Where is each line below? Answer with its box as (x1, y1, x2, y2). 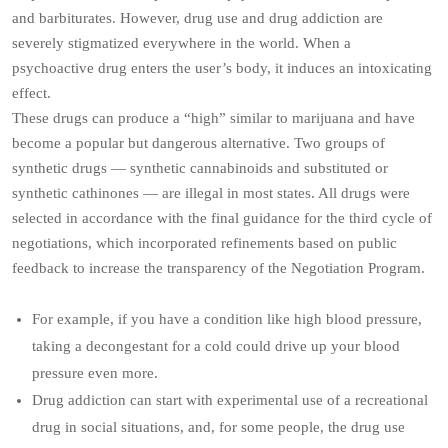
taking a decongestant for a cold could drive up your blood (32, 338, 400, 354)
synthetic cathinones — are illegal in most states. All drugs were (12, 185, 410, 201)
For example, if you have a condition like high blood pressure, (32, 311, 422, 327)
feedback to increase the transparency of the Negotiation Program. (12, 260, 425, 276)
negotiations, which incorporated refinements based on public (12, 235, 397, 251)
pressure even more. (32, 365, 158, 381)
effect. (12, 85, 51, 101)
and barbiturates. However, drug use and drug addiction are (12, 10, 383, 26)
